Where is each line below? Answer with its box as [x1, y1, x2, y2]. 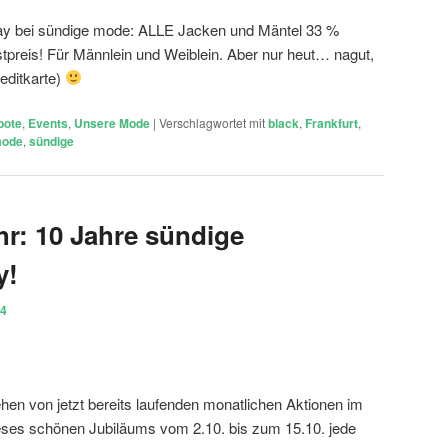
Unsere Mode [74, 114, 150, 133]
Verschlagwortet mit [159, 114, 265, 132]
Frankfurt [305, 114, 358, 133]
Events [28, 114, 68, 133]
